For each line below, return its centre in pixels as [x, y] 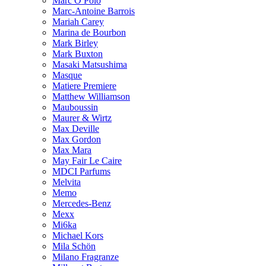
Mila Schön [74, 246]
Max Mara [72, 150]
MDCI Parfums [81, 171]
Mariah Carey [78, 21]
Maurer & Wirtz [82, 118]
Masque [67, 75]
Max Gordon [77, 139]
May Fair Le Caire [87, 160]
